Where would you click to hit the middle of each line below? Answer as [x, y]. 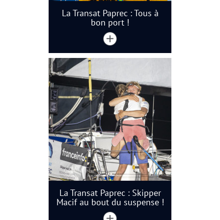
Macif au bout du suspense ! [110, 202]
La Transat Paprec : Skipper [110, 192]
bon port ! [110, 22]
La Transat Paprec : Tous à [110, 13]
